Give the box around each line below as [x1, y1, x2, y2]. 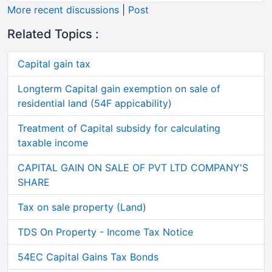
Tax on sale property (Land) [18, 201, 146, 213]
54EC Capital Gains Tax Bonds [18, 251, 158, 263]
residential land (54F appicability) [18, 97, 172, 109]
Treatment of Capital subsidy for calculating [18, 122, 220, 134]
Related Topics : [7, 27, 99, 41]
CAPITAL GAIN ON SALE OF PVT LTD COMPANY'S [18, 161, 248, 174]
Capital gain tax [18, 58, 90, 70]
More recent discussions [7, 4, 119, 16]
